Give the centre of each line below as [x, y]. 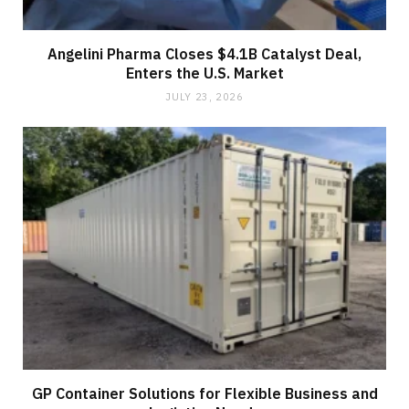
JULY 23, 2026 [204, 97]
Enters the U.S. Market [204, 73]
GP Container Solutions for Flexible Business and [204, 393]
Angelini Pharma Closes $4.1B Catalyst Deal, [204, 54]
